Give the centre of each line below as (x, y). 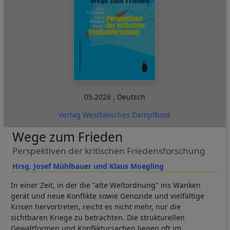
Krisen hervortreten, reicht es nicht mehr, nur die (96, 206)
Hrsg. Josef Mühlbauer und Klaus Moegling (88, 166)
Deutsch (131, 97)
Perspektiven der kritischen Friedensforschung (109, 150)
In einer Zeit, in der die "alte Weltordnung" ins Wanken (106, 185)
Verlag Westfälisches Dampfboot (115, 114)
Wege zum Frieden (67, 137)
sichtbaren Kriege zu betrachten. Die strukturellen (98, 217)
